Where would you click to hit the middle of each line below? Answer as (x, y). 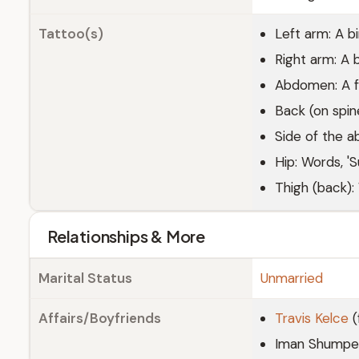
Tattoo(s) (71, 34)
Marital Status (85, 278)
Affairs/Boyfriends (100, 318)
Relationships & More (126, 236)
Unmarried (292, 278)
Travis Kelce (312, 318)
